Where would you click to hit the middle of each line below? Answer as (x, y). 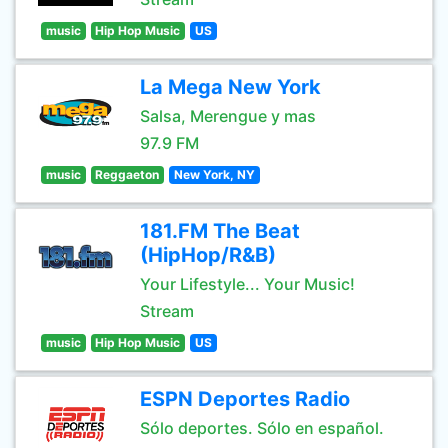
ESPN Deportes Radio (245, 399)
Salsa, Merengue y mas (228, 116)
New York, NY (214, 174)
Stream (167, 311)
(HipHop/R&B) (208, 255)
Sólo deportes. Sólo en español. (262, 428)
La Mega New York (230, 87)
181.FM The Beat (220, 231)
